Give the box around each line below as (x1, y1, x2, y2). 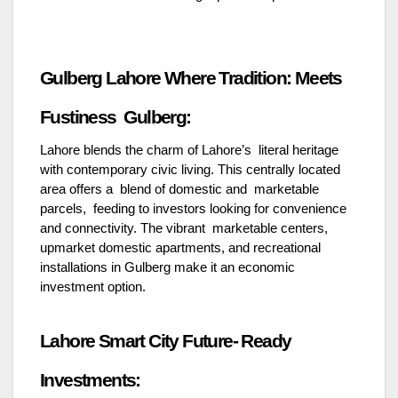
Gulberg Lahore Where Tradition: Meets (40, 67, 342, 89)
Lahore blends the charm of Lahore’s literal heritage (40, 142, 338, 157)
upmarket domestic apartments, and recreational (40, 240, 324, 255)
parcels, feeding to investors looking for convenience (40, 201, 346, 216)
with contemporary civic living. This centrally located (40, 162, 340, 177)
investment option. (40, 279, 156, 294)
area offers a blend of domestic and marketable (40, 181, 322, 196)
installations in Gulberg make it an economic (40, 259, 295, 275)
